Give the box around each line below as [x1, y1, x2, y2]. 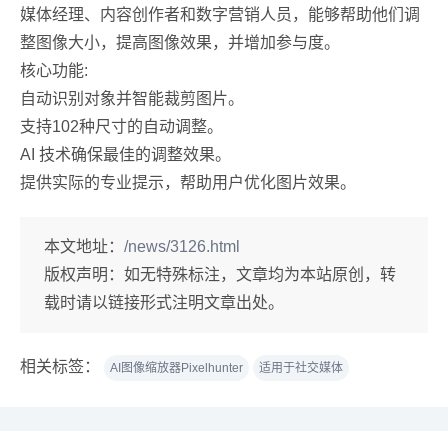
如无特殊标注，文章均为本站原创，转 [124, 266, 396, 283]
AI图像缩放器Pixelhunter [110, 361, 243, 375]
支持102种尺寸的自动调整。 [20, 118, 223, 135]
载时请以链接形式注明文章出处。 [44, 294, 284, 311]
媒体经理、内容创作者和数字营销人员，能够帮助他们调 [20, 6, 420, 23]
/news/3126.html [124, 238, 240, 255]
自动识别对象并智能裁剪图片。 [20, 90, 244, 107]
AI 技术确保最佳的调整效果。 [20, 146, 231, 163]
